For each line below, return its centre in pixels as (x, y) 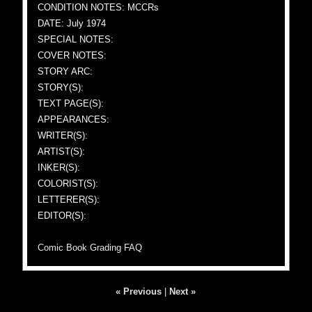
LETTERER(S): (69, 200)
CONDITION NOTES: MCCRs (99, 7)
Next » (183, 291)
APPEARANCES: (74, 119)
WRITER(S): (63, 135)
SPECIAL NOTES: (76, 39)
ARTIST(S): (62, 151)
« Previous (139, 291)
